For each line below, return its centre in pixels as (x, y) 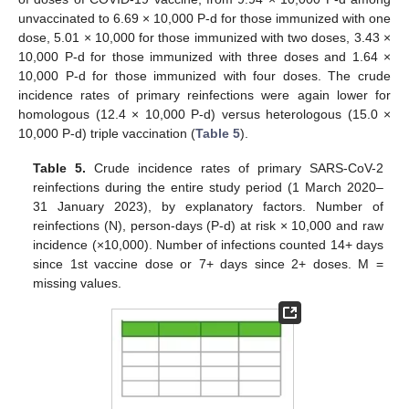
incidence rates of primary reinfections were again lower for (204, 94)
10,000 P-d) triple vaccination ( (107, 133)
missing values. (78, 283)
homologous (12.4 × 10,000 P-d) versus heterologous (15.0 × (204, 114)
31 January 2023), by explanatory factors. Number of (208, 206)
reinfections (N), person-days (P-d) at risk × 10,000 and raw (208, 225)
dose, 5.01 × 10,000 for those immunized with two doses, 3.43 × (204, 37)
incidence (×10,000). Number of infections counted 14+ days (208, 244)
